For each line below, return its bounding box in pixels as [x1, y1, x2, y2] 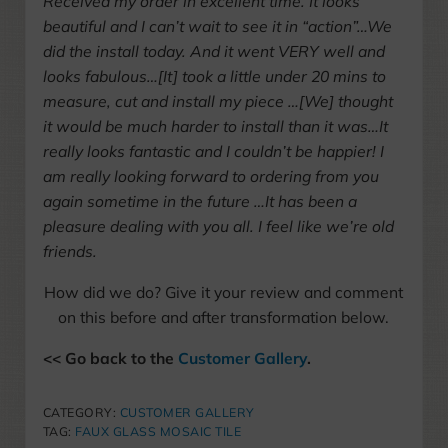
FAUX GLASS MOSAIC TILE [75, 424, 242, 440]
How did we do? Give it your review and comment [44, 282, 404, 303]
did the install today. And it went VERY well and [42, 41, 385, 62]
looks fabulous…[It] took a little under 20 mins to [42, 66, 386, 87]
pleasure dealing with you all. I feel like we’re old [42, 216, 394, 237]
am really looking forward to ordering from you [42, 166, 379, 187]
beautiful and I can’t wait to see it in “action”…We [42, 16, 392, 37]
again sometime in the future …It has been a [42, 191, 357, 212]
